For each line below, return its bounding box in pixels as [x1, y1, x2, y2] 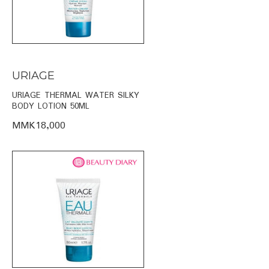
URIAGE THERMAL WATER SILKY [12, 88, 139, 102]
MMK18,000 [12, 117, 65, 134]
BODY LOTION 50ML [12, 99, 89, 113]
